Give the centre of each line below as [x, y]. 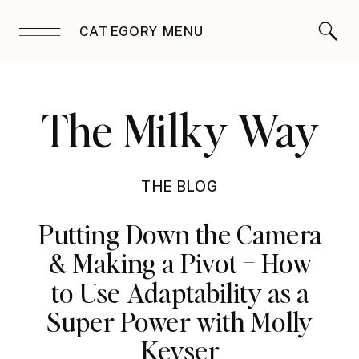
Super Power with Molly [180, 321]
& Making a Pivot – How [180, 263]
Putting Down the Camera [180, 234]
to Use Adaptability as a [180, 292]
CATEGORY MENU [141, 31]
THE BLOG [179, 187]
